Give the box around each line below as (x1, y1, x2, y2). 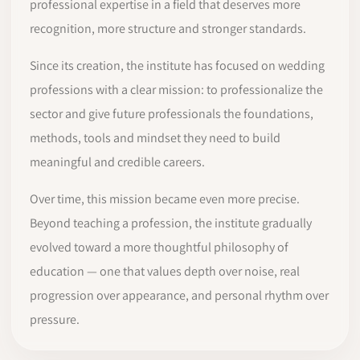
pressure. (30, 311, 80, 328)
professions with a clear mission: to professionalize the (30, 81, 323, 98)
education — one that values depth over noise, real (30, 263, 300, 280)
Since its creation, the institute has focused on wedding (30, 57, 325, 74)
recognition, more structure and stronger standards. (30, 20, 306, 37)
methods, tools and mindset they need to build (30, 129, 280, 146)
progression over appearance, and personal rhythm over (30, 287, 329, 304)
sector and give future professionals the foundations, (30, 105, 313, 122)
